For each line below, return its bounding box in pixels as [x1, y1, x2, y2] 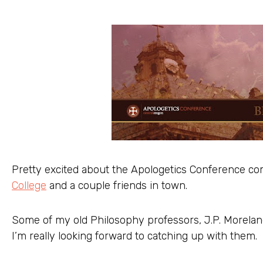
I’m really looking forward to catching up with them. [12, 229, 257, 242]
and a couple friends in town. [46, 179, 187, 193]
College [12, 179, 46, 193]
